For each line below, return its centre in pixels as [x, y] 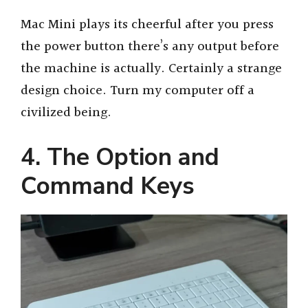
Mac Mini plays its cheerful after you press [147, 24]
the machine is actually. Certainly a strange [151, 68]
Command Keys [108, 186]
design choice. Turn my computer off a [137, 90]
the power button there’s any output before [150, 46]
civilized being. [66, 112]
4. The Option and [120, 157]
